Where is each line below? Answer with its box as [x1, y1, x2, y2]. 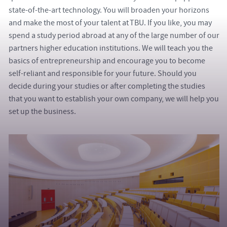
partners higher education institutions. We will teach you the [9, 43, 213, 54]
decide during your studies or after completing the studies [9, 81, 205, 92]
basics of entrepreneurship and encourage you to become [9, 56, 205, 66]
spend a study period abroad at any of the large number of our [9, 30, 219, 41]
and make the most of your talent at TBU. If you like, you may [9, 18, 212, 28]
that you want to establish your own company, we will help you [9, 94, 219, 104]
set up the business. [9, 106, 76, 117]
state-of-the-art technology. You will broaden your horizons [9, 5, 209, 16]
